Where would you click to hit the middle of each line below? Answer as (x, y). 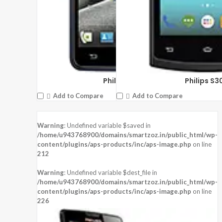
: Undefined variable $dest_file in (111, 172)
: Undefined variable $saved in (107, 125)
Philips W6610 (127, 81)
